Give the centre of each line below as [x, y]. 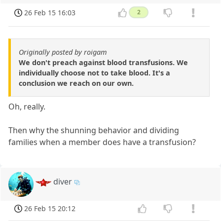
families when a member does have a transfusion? [102, 142]
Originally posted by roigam [63, 52]
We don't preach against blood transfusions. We [103, 63]
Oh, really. [27, 107]
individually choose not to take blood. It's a [94, 73]
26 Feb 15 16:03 [50, 13]
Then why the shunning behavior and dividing [94, 130]
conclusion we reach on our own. [76, 83]
